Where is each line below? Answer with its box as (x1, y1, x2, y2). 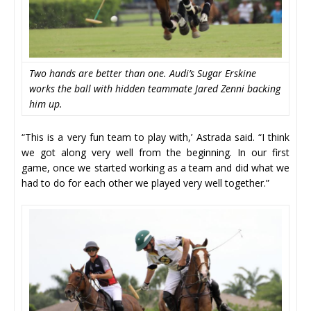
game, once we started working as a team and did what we (22, 160, 289, 174)
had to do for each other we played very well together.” (22, 176, 272, 190)
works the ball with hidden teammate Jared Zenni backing (29, 81, 280, 95)
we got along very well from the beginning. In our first (22, 145, 289, 159)
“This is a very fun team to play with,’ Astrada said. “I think (22, 130, 289, 144)
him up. (29, 96, 62, 110)
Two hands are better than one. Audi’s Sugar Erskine (29, 66, 256, 80)
